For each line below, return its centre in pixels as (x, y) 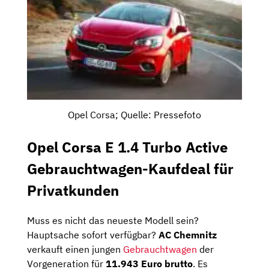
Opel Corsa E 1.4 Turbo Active (127, 147)
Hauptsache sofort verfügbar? (93, 234)
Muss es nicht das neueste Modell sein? (113, 220)
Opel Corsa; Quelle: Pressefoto (134, 114)
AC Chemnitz (188, 234)
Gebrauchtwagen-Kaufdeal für (130, 168)
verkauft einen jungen (75, 249)
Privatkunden (73, 190)
